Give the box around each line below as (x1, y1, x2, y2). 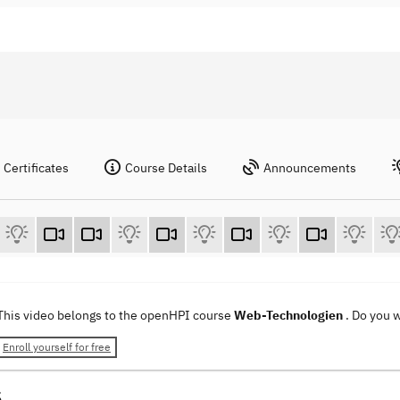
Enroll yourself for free (3, 340, 111, 354)
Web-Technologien (234, 307, 346, 324)
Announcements (263, 160, 356, 176)
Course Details (125, 160, 207, 176)
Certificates (4, 160, 69, 176)
